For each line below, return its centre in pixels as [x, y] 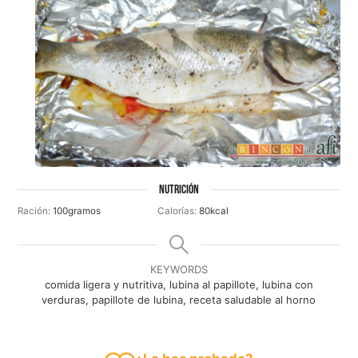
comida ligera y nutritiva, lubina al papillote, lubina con [179, 285]
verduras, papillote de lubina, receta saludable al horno [179, 300]
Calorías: [179, 211]
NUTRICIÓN [179, 190]
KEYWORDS [179, 270]
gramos [85, 211]
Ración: [36, 211]
